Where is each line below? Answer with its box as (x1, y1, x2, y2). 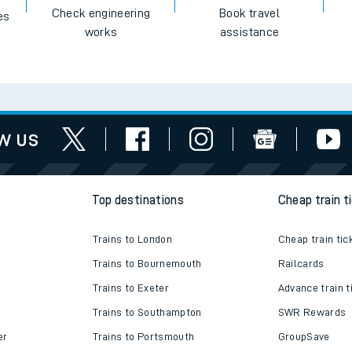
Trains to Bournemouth (93, 258, 202, 269)
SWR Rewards (277, 306, 346, 318)
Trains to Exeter (93, 282, 169, 294)
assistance (219, 25, 280, 38)
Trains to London (93, 233, 172, 245)
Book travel (219, 6, 280, 20)
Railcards (277, 258, 324, 269)
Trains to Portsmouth (93, 331, 195, 343)
